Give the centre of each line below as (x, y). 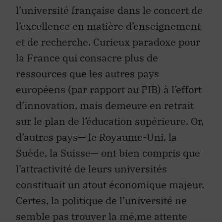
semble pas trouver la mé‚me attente (102, 202)
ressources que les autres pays (87, 59)
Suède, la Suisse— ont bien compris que (108, 138)
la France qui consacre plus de (87, 43)
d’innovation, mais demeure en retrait (105, 91)
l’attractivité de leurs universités (91, 154)
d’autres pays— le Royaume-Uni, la (96, 122)
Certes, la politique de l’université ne (101, 186)
